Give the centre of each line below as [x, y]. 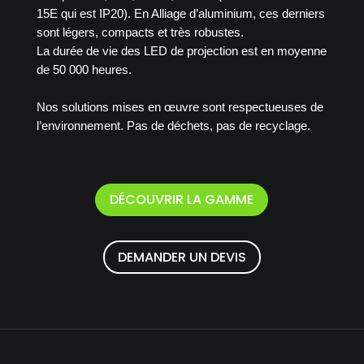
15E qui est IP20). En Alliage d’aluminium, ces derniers [180, 13]
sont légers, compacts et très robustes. [140, 32]
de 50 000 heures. [84, 69]
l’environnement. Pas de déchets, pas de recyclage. [173, 125]
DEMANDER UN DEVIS [182, 258]
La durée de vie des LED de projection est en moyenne [181, 50]
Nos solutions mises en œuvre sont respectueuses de [180, 106]
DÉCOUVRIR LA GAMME [182, 200]
